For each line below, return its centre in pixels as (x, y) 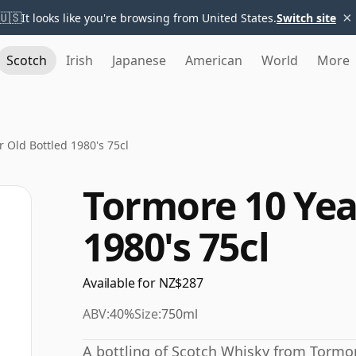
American (214, 60)
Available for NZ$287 (143, 283)
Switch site (306, 17)
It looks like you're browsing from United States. (149, 17)
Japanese (139, 60)
